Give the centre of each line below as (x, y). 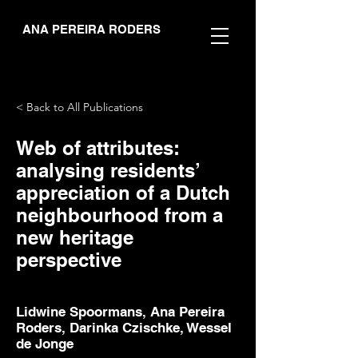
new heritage (75, 237)
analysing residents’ (108, 170)
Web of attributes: (98, 148)
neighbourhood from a (119, 215)
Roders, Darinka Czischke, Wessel (124, 328)
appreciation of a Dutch (123, 193)
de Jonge (45, 344)
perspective (69, 260)
